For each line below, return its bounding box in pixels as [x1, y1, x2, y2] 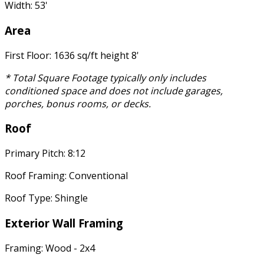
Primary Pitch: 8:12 [5, 147, 85, 160]
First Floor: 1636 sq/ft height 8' [5, 48, 139, 62]
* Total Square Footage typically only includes [5, 71, 206, 84]
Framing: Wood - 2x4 [5, 241, 95, 255]
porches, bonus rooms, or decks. [5, 97, 151, 110]
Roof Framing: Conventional [5, 169, 128, 183]
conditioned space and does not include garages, [5, 84, 223, 97]
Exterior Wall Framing [5, 215, 123, 230]
